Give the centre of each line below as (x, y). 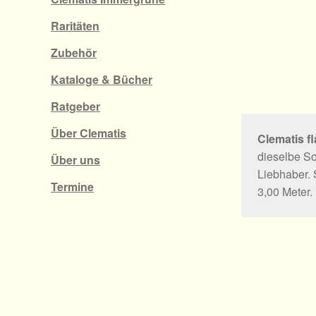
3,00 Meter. (285, 191)
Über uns (75, 160)
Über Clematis (89, 133)
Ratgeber (75, 107)
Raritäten (75, 26)
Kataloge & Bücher (102, 80)
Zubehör (74, 53)
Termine (72, 187)
